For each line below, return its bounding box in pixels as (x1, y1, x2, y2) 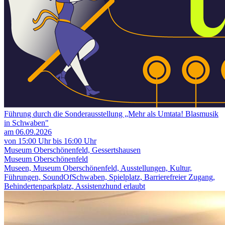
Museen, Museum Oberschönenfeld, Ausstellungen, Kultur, (4, 164, 192, 173)
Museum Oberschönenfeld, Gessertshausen (4, 146, 141, 155)
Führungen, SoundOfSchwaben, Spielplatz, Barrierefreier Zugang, (4, 173, 215, 182)
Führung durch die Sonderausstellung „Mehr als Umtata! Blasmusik (4, 109, 218, 119)
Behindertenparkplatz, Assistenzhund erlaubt (4, 182, 145, 191)
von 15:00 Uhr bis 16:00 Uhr (4, 137, 96, 146)
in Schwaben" (4, 119, 49, 128)
